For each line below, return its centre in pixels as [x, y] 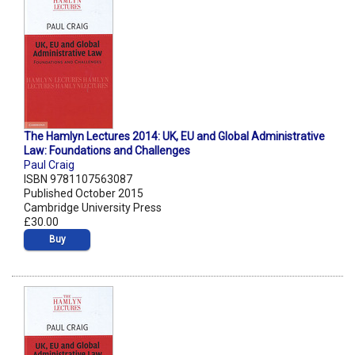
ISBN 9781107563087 [78, 179]
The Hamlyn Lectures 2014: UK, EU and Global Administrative [174, 137]
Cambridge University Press [93, 208]
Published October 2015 [84, 194]
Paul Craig [49, 165]
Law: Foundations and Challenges [107, 151]
